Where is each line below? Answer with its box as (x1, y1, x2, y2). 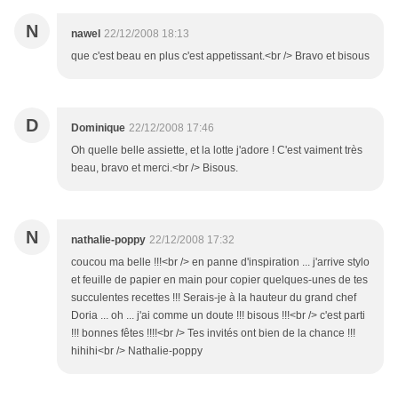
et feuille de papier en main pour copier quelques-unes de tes (71, 274, 368, 287)
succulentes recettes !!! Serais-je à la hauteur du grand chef (71, 291, 356, 305)
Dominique (71, 122, 125, 135)
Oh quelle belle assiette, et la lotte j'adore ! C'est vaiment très (71, 144, 362, 157)
